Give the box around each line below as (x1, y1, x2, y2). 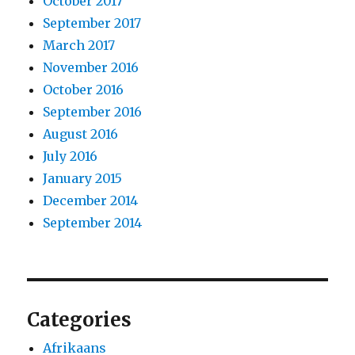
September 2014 (43, 215, 143, 231)
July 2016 (43, 148, 98, 165)
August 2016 (43, 126, 119, 143)
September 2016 (43, 104, 143, 120)
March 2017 (43, 37, 116, 54)
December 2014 (43, 193, 139, 209)
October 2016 (43, 82, 124, 98)
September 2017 (43, 15, 142, 32)
